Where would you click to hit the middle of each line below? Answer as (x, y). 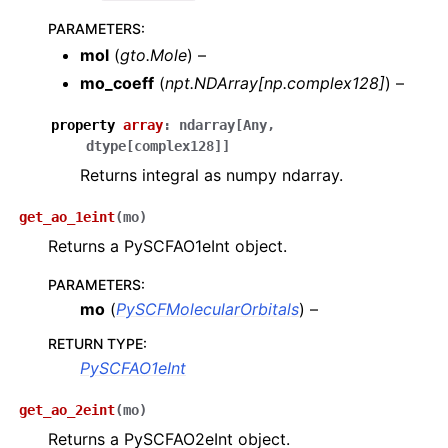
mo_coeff (117, 83)
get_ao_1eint (67, 217)
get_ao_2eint (67, 410)
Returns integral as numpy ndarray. (211, 175)
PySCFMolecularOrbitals (207, 309)
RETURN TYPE (95, 343)
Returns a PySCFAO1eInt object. (167, 246)
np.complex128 (321, 83)
